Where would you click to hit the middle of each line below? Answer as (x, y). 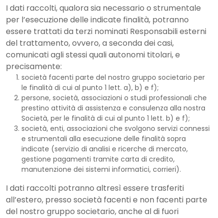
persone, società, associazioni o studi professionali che (114, 98)
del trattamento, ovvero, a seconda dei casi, (90, 43)
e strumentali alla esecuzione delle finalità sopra (104, 139)
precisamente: (34, 66)
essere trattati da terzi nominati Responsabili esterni (106, 31)
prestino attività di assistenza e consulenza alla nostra (113, 108)
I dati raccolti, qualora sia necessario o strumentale (103, 8)
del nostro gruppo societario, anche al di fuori (92, 211)
